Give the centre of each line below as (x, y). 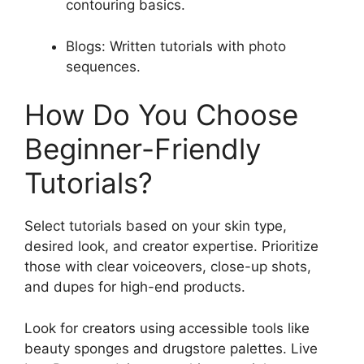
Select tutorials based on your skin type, (156, 226)
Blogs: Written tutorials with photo (176, 46)
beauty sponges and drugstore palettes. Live (171, 348)
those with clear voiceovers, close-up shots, (168, 266)
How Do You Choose (161, 115)
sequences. (103, 66)
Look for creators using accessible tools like (167, 328)
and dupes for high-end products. (135, 287)
